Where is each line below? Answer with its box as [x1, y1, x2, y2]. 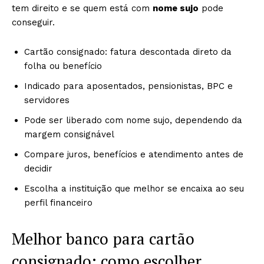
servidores [24, 95, 70, 105]
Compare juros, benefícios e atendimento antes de [24, 149, 243, 160]
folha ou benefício [24, 61, 102, 71]
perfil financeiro [24, 197, 93, 208]
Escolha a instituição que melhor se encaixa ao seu [24, 183, 244, 194]
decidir [24, 163, 52, 174]
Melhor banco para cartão [12, 228, 194, 249]
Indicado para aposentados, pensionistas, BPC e [24, 81, 233, 91]
